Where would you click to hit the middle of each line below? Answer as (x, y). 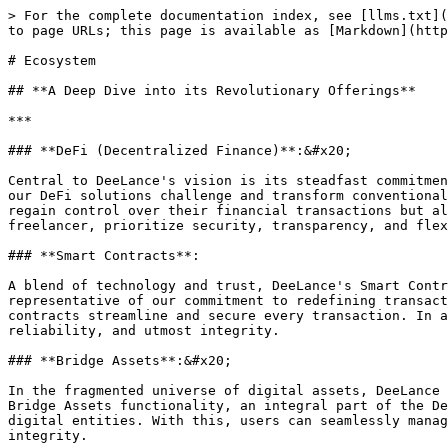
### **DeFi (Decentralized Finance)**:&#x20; (180, 150)
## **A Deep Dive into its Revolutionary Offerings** (212, 90)
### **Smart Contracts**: (104, 255)
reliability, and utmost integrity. (144, 330)
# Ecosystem (52, 60)
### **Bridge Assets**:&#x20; (120, 360)
